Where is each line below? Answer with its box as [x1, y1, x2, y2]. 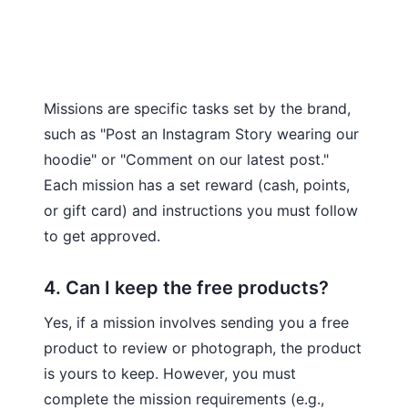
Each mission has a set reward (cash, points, [44, 175, 350, 194]
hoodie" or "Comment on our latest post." [44, 149, 329, 168]
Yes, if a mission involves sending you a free [44, 312, 349, 331]
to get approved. [44, 226, 160, 245]
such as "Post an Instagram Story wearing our [44, 124, 359, 143]
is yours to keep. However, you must [44, 363, 296, 382]
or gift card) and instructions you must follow [44, 200, 358, 219]
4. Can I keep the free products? [44, 276, 329, 299]
